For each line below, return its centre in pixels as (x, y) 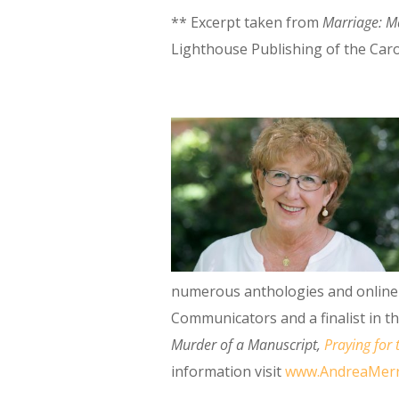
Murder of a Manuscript (244, 344)
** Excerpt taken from (247, 22)
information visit (228, 371)
